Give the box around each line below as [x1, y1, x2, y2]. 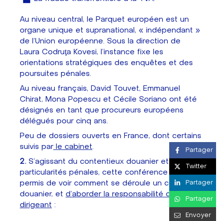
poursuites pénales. [20, 70, 91, 78]
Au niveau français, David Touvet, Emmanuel [20, 85, 180, 93]
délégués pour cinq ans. [20, 117, 108, 125]
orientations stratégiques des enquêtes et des [20, 59, 193, 67]
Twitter [185, 163, 207, 170]
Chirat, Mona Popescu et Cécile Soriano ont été [20, 96, 197, 104]
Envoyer [185, 212, 211, 219]
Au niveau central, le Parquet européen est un [20, 16, 189, 24]
